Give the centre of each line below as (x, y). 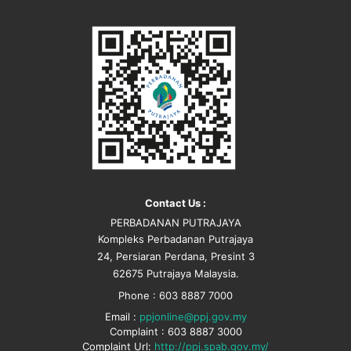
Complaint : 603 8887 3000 (175, 331)
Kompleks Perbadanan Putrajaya (175, 239)
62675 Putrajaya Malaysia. (175, 273)
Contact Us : (175, 203)
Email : (122, 316)
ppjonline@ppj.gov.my (193, 316)
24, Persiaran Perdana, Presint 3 (175, 256)
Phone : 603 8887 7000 (175, 295)
